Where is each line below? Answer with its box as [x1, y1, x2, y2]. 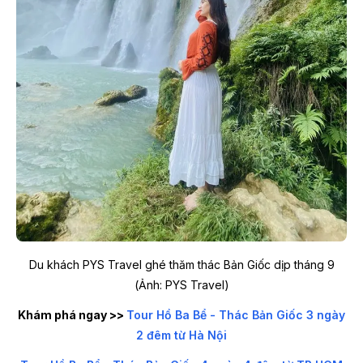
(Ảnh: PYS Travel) [134, 277, 229, 292]
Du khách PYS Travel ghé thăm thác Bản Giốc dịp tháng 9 [28, 257, 335, 271]
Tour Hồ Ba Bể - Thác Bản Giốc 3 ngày [126, 307, 345, 322]
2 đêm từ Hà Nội [136, 327, 227, 342]
